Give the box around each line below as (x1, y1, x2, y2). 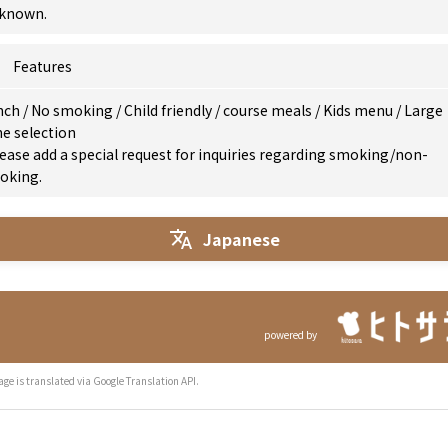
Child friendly (124, 100, 215, 120)
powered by (263, 327, 317, 342)
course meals (223, 100, 315, 120)
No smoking (31, 100, 116, 120)
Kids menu (323, 100, 396, 120)
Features (13, 56, 72, 76)
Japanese (202, 226, 280, 251)
